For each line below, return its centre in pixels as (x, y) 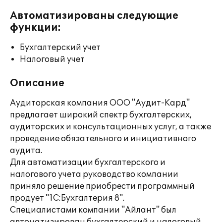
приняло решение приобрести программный (102, 186)
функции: (35, 28)
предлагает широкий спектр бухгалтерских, (101, 115)
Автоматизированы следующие (94, 16)
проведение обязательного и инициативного (103, 139)
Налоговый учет (52, 59)
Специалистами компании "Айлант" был (93, 210)
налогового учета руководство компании (94, 174)
